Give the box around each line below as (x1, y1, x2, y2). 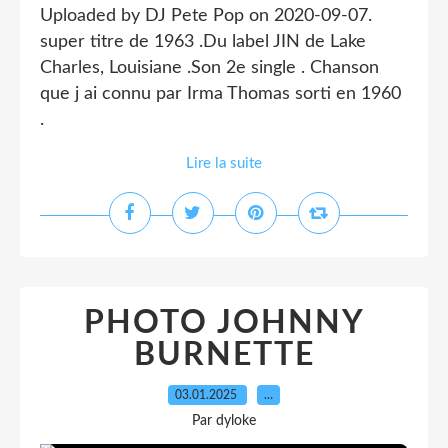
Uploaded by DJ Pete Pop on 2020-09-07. (40, 7, 372, 25)
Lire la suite (186, 156, 262, 171)
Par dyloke (192, 414, 256, 428)
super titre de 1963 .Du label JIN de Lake (40, 33, 366, 51)
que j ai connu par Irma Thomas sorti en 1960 (40, 85, 401, 103)
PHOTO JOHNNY (83, 307, 365, 339)
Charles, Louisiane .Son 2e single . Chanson (40, 59, 379, 77)
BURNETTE (133, 339, 315, 371)
